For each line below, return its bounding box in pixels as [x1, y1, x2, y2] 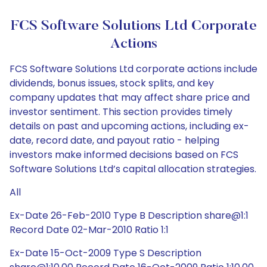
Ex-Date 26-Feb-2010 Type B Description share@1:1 [10, 209, 249, 222]
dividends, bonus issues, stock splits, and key [10, 76, 214, 90]
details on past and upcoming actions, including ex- [10, 119, 249, 133]
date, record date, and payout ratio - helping [10, 133, 219, 147]
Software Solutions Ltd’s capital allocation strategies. [10, 162, 256, 176]
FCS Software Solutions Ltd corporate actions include [10, 62, 257, 76]
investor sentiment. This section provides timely [10, 105, 232, 119]
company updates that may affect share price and [10, 91, 250, 104]
